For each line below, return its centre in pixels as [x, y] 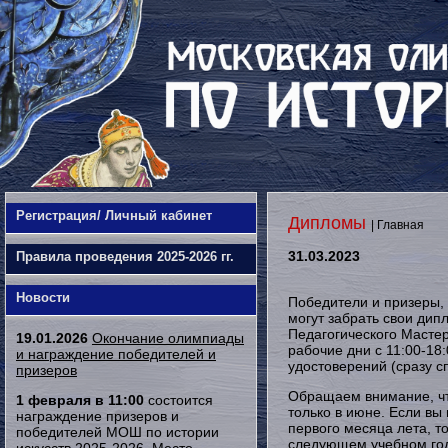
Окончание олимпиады [168, 338]
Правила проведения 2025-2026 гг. [125, 256]
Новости [43, 297]
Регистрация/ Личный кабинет [114, 215]
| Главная [397, 225]
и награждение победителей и [116, 354]
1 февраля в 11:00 [80, 400]
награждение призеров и [97, 416]
